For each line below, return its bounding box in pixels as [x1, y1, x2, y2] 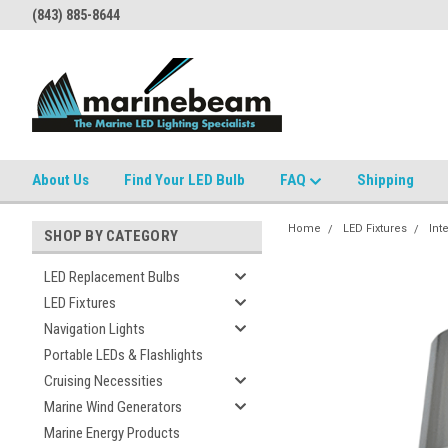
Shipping [357, 171, 414, 189]
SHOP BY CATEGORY [44, 227, 178, 245]
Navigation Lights [44, 320, 145, 338]
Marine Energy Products [44, 424, 180, 442]
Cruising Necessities [44, 372, 163, 390]
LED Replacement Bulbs [44, 268, 180, 286]
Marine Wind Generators [44, 398, 182, 416]
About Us [32, 171, 89, 189]
